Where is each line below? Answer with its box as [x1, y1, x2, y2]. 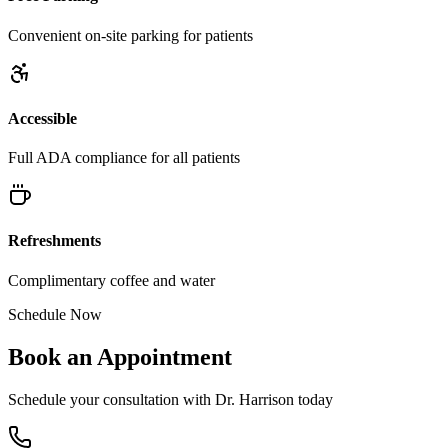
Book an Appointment [8, 343, 232, 370]
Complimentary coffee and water [8, 271, 215, 289]
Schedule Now [8, 305, 102, 323]
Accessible [8, 109, 77, 127]
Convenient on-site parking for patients [8, 26, 253, 44]
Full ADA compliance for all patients [8, 149, 240, 167]
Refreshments [8, 232, 101, 250]
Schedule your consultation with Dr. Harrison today [8, 390, 333, 408]
